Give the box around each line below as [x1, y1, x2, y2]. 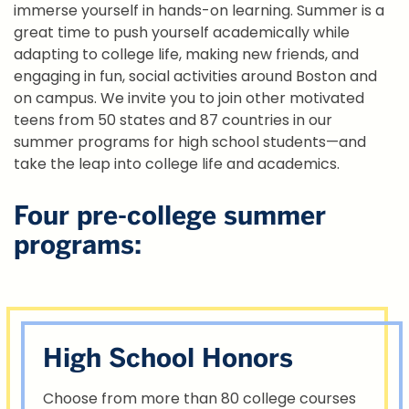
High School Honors [43, 341, 293, 375]
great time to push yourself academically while [14, 22, 350, 44]
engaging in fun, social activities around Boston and [14, 66, 377, 88]
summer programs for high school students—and [14, 131, 366, 153]
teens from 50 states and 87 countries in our [14, 110, 332, 131]
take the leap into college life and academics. [14, 153, 340, 175]
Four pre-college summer [14, 199, 326, 233]
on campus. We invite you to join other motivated [14, 88, 364, 110]
